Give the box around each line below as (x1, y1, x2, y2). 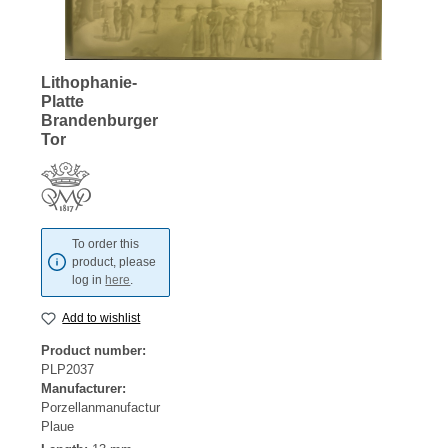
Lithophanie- (41, 73, 137, 92)
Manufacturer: (41, 381, 126, 397)
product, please (72, 255, 157, 270)
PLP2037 (41, 362, 94, 378)
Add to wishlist (62, 311, 141, 326)
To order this (72, 237, 140, 252)
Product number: (41, 343, 146, 359)
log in (72, 273, 106, 288)
